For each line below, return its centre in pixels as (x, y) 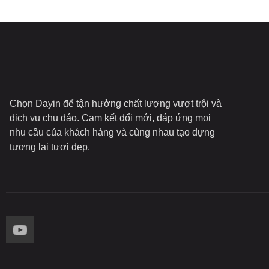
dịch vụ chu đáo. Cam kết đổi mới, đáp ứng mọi (110, 118)
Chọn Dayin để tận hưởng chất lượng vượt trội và (116, 104)
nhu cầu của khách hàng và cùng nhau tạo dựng (112, 132)
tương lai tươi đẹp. (50, 147)
